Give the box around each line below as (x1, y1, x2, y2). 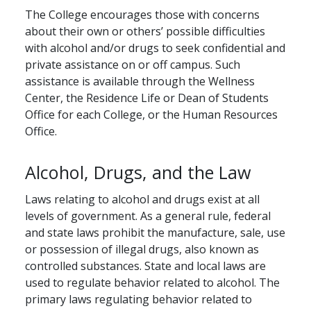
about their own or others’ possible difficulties (25, 24, 265, 40)
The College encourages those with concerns (25, 7, 260, 23)
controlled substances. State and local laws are (25, 258, 266, 274)
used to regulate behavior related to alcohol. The (25, 275, 280, 291)
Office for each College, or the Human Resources (25, 107, 278, 123)
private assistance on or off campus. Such (25, 57, 240, 73)
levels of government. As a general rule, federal (25, 208, 271, 224)
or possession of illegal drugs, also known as (25, 242, 259, 258)
